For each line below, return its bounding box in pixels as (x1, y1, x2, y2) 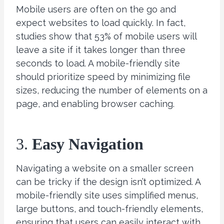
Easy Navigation (32, 134, 143, 153)
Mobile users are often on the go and (16, 3, 176, 14)
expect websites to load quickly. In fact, (16, 17, 185, 28)
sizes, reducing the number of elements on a (16, 84, 207, 95)
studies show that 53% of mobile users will (16, 30, 196, 41)
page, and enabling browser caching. (16, 98, 174, 109)
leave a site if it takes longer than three (16, 44, 185, 55)
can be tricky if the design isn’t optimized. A (16, 176, 200, 187)
